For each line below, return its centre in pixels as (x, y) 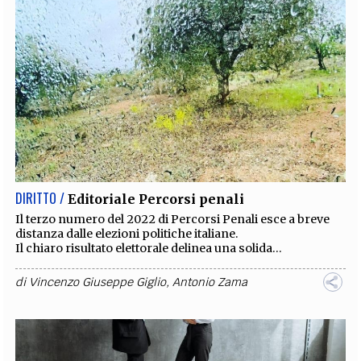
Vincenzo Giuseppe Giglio (98, 282)
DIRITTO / (40, 198)
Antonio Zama (210, 282)
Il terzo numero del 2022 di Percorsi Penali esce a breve (173, 219)
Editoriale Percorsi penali (156, 199)
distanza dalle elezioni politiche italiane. (127, 233)
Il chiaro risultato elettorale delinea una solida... (149, 248)
